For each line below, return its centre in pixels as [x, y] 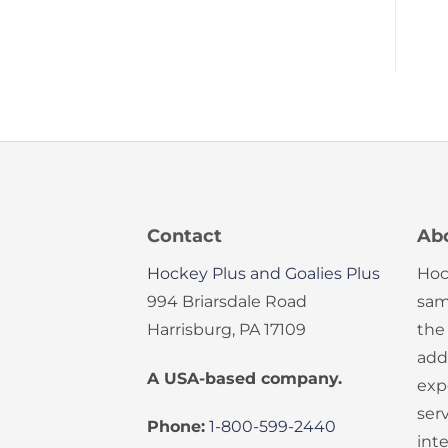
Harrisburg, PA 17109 [226, 329]
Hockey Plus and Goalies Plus [263, 273]
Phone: [176, 426]
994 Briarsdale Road [227, 301]
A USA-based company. [244, 379]
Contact [184, 236]
